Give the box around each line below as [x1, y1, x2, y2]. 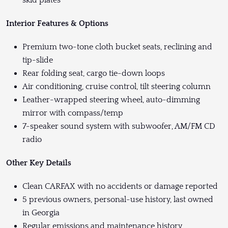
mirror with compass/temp [22, 108, 123, 118]
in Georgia [22, 208, 60, 218]
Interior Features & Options [6, 19, 108, 28]
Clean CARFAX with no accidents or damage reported [22, 182, 218, 191]
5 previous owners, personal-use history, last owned [22, 195, 213, 205]
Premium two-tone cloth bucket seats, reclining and [22, 42, 212, 52]
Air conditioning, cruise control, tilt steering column [22, 82, 211, 92]
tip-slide [22, 55, 53, 65]
